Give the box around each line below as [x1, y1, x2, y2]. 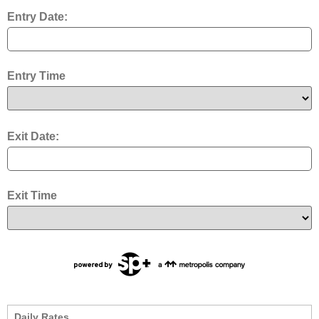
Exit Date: [7, 130, 59, 143]
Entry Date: [7, 11, 68, 23]
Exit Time [7, 189, 57, 202]
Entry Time [7, 70, 66, 83]
